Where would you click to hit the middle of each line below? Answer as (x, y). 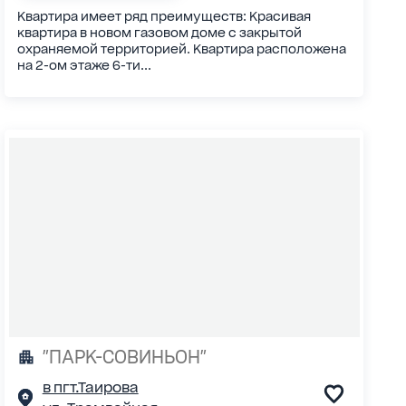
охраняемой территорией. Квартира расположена (181, 48)
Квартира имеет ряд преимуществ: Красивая (164, 16)
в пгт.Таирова (90, 388)
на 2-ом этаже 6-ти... (84, 65)
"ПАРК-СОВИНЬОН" (124, 358)
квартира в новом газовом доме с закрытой (159, 32)
